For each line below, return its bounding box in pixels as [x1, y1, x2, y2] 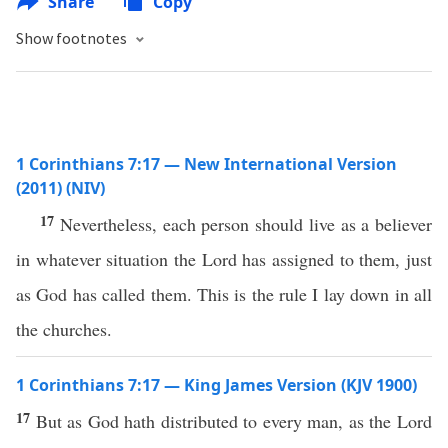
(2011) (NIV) [16, 177, 105, 199]
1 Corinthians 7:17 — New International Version [16, 153, 397, 175]
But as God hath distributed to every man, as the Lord [35, 409, 433, 433]
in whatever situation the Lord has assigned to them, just [16, 247, 432, 271]
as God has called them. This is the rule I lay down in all [16, 282, 432, 306]
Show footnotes [16, 28, 130, 48]
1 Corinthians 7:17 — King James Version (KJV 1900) [16, 374, 417, 396]
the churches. [16, 317, 112, 341]
